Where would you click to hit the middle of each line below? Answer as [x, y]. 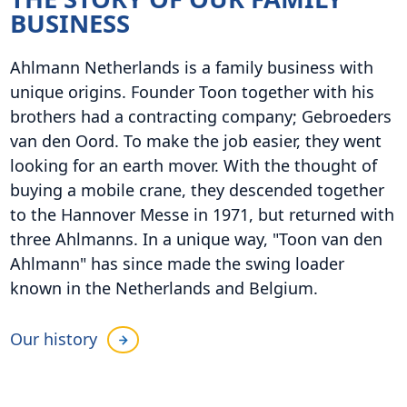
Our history [53, 339]
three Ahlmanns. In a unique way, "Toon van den [196, 238]
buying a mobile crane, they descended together [197, 189]
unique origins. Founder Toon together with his [192, 91]
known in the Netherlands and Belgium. [164, 288]
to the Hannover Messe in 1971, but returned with [202, 214]
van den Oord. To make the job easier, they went [195, 140]
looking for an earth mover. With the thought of [193, 165]
